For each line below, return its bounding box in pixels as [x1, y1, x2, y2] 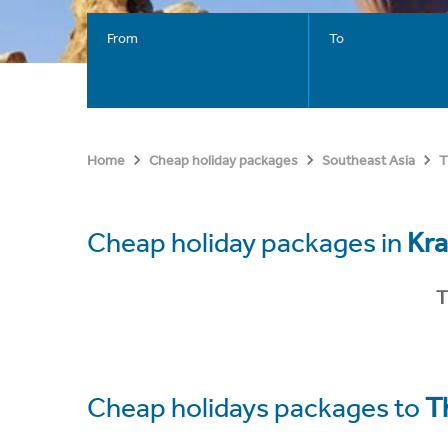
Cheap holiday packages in [87, 226, 407, 259]
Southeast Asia [322, 152, 415, 169]
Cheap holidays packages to [87, 390, 425, 424]
